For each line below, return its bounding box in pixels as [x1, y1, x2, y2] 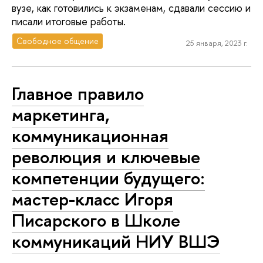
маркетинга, [12, 102, 110, 127]
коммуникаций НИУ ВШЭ [12, 228, 220, 254]
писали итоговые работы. [12, 14, 126, 29]
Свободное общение [16, 35, 99, 47]
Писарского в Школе [12, 207, 180, 232]
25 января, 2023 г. [186, 37, 248, 48]
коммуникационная [12, 123, 168, 148]
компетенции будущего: [12, 165, 205, 190]
